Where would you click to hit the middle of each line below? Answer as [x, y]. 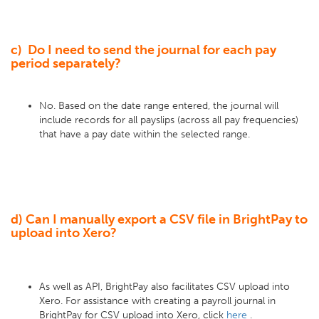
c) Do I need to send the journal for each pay [143, 50]
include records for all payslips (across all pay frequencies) [169, 120]
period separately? [66, 63]
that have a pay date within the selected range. [146, 134]
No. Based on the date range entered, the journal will [159, 106]
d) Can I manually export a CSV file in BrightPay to [159, 219]
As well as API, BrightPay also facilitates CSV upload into [164, 287]
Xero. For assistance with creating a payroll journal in [157, 301]
